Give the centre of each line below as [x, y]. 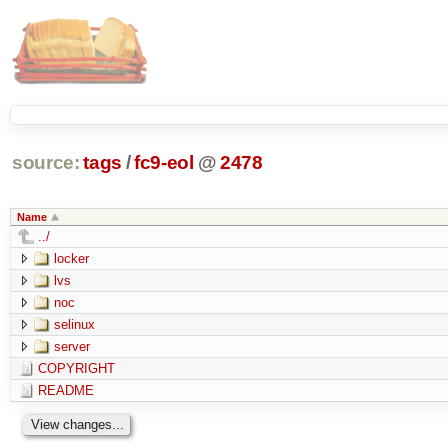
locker [71, 258]
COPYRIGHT [76, 368]
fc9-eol [164, 163]
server [71, 346]
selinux [74, 324]
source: [45, 163]
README [65, 390]
